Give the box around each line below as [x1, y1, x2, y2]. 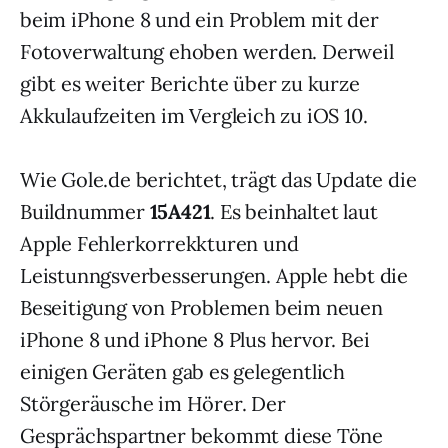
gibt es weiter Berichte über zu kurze [20, 70, 360, 96]
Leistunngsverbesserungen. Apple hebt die [20, 262, 408, 288]
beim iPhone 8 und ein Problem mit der [20, 6, 379, 32]
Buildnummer [20, 198, 150, 224]
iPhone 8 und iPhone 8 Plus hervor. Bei [20, 326, 370, 352]
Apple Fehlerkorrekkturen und [20, 230, 299, 256]
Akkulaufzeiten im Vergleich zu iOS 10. [20, 102, 368, 128]
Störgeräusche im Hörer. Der [20, 390, 286, 416]
